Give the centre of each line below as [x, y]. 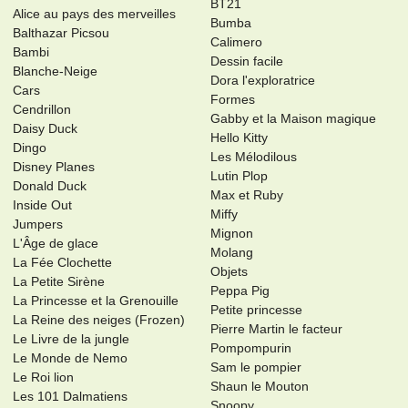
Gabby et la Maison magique [293, 119]
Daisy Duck [46, 129]
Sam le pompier [255, 367]
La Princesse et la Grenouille [96, 301]
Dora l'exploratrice [262, 81]
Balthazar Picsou [61, 33]
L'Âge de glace [56, 244]
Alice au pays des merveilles [95, 14]
